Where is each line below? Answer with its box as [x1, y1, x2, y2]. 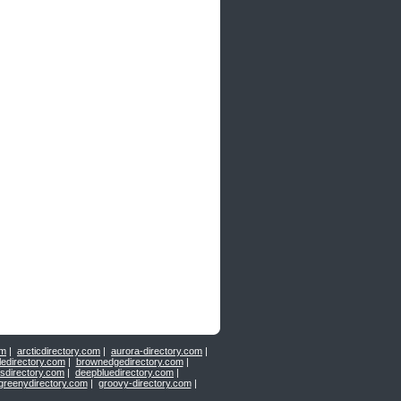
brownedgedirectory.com [75, 356, 183, 367]
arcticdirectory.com [17, 346, 100, 356]
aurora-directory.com [111, 346, 202, 356]
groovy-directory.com [98, 378, 192, 388]
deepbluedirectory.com [75, 367, 174, 378]
